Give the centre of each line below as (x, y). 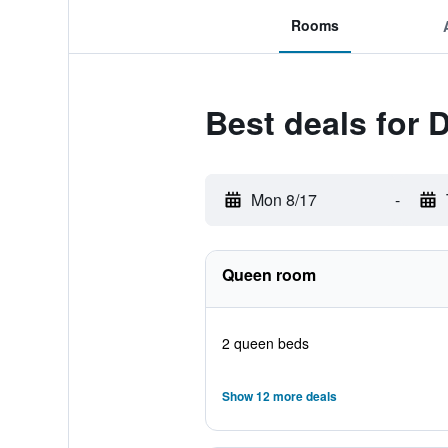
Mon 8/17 (283, 199)
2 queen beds (265, 343)
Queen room (268, 274)
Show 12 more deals (279, 396)
